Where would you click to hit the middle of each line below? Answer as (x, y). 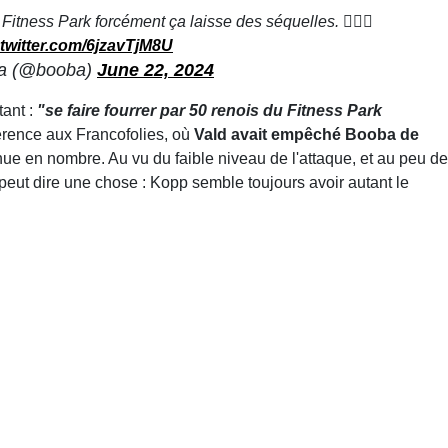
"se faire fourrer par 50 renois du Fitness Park (207, 110)
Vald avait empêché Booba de (304, 134)
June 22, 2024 (155, 69)
